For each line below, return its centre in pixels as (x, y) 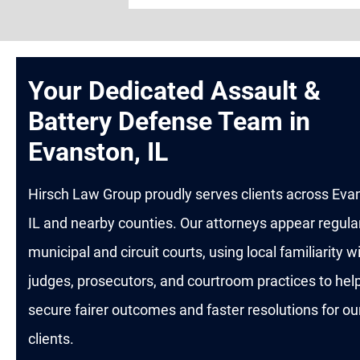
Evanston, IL (98, 151)
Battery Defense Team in (169, 121)
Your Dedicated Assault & (174, 90)
